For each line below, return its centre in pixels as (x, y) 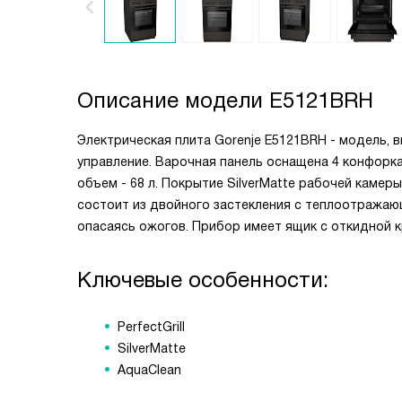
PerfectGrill (151, 327)
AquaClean (149, 370)
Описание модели (173, 100)
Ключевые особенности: (203, 280)
